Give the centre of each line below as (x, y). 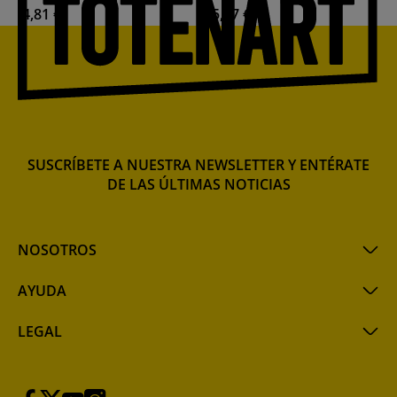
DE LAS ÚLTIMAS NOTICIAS (198, 184)
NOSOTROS (57, 250)
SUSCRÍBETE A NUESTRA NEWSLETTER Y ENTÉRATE (198, 165)
